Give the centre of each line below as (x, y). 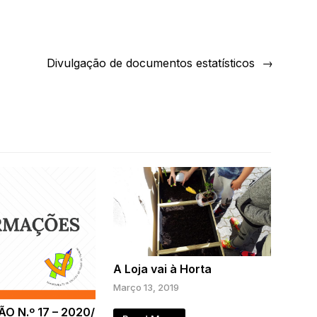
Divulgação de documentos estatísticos (150, 63)
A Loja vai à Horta (162, 269)
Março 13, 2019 (146, 287)
